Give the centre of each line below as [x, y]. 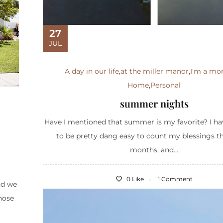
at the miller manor [155, 71]
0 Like [134, 179]
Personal [166, 85]
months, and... [154, 150]
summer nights [154, 103]
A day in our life [92, 71]
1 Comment [175, 179]
